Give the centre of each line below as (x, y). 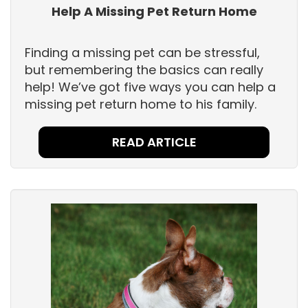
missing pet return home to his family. (141, 104)
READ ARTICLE (154, 142)
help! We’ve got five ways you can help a (150, 87)
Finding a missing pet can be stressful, (142, 53)
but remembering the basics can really (144, 70)
